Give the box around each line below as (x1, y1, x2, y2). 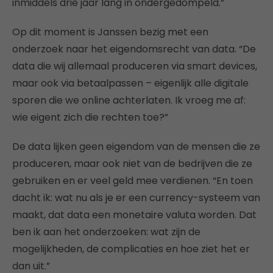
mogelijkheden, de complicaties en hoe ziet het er (12, 242, 250, 257)
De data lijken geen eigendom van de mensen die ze (12, 140, 260, 154)
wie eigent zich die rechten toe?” (12, 110, 168, 125)
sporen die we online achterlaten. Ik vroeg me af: (12, 93, 246, 108)
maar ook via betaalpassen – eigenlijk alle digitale (12, 76, 249, 91)
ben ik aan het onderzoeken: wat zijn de (12, 225, 200, 239)
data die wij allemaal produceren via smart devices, (12, 59, 257, 74)
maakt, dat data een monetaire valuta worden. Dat (12, 208, 257, 222)
